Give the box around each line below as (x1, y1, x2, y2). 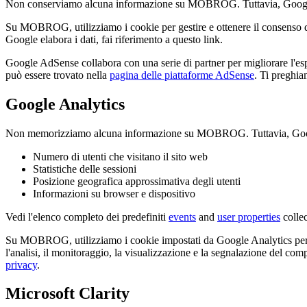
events (169, 210, 196, 223)
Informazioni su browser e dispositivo (33, 187, 195, 199)
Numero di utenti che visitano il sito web (33, 150, 208, 162)
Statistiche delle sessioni (33, 162, 136, 175)
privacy (5, 258, 37, 271)
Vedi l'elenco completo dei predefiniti (5, 210, 169, 223)
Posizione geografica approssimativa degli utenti (33, 175, 241, 187)
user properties (217, 210, 280, 223)
